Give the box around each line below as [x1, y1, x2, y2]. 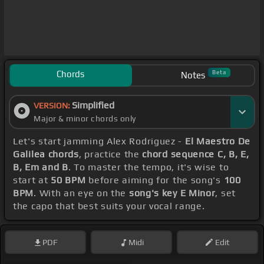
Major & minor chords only [34, 114, 136, 124]
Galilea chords [13, 148, 79, 160]
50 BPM [51, 174, 86, 186]
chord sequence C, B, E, [142, 148, 249, 160]
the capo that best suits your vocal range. [13, 200, 205, 212]
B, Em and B [13, 161, 68, 173]
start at [13, 174, 51, 186]
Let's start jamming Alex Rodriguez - [13, 136, 185, 147]
